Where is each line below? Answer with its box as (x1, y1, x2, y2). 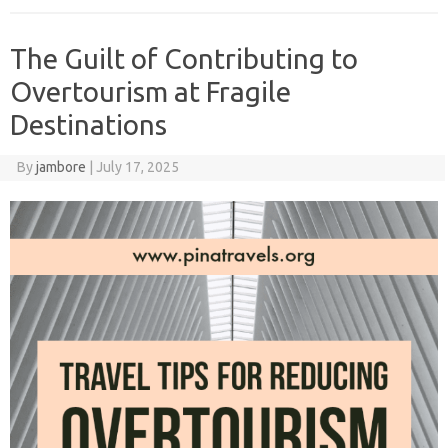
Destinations (10, 108, 167, 140)
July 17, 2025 (95, 158, 179, 175)
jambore (35, 158, 86, 175)
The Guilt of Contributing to (10, 42, 358, 74)
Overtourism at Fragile (10, 75, 291, 107)
